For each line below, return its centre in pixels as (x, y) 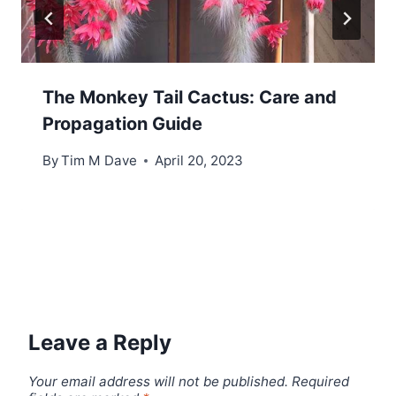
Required (320, 382)
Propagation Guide (122, 123)
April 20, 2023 (199, 161)
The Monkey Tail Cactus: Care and (190, 97)
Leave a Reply (100, 343)
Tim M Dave (99, 161)
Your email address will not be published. (158, 382)
